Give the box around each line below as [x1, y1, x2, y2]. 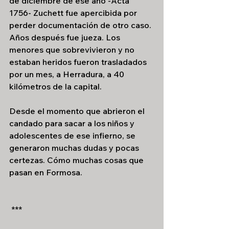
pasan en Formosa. [9, 167, 82, 177]
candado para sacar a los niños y [9, 118, 136, 128]
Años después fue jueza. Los [9, 32, 122, 42]
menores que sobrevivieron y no [9, 44, 136, 55]
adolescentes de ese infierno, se [9, 130, 138, 141]
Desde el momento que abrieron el [9, 106, 147, 116]
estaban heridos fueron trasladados [9, 57, 149, 67]
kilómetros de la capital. [9, 81, 104, 91]
